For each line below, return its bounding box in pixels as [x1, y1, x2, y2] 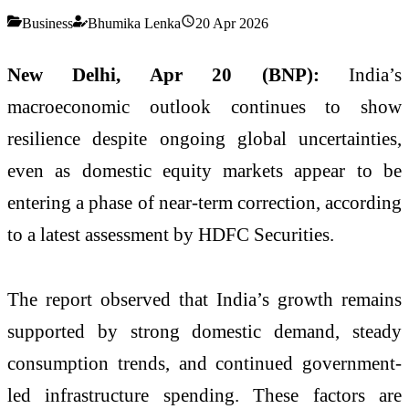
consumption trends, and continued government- [7, 352, 402, 374]
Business [22, 15, 73, 31]
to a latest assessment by [7, 223, 198, 245]
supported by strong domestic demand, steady [7, 320, 402, 342]
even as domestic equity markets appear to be [7, 159, 402, 181]
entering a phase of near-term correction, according [7, 191, 402, 213]
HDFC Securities [198, 223, 330, 245]
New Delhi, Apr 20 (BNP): [7, 63, 349, 85]
